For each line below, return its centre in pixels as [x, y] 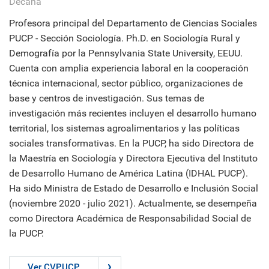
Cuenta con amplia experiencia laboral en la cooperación [129, 68]
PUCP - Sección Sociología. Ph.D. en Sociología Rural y [125, 38]
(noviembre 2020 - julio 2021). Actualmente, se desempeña [133, 203]
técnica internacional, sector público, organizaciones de [126, 83]
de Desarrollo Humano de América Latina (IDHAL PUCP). [128, 173]
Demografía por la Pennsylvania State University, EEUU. [126, 53]
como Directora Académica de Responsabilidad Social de [130, 218]
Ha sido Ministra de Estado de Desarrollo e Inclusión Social [134, 188]
